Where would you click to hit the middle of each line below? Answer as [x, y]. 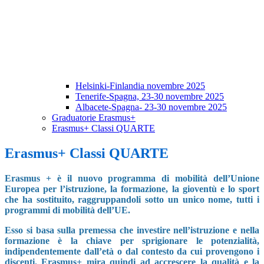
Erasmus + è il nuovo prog [66, 179]
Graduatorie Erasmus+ [94, 118]
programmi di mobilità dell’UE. [67, 210]
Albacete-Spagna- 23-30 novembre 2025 [151, 107]
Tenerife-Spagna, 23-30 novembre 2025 [150, 97]
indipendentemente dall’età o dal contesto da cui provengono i [132, 252]
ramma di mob [160, 179]
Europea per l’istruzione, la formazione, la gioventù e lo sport [132, 189]
